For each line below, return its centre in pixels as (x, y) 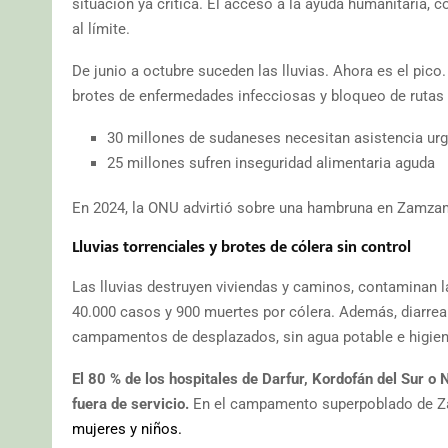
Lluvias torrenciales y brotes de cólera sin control (241, 247)
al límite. (101, 28)
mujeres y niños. (127, 428)
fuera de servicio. (130, 403)
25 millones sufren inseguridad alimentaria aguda (271, 162)
